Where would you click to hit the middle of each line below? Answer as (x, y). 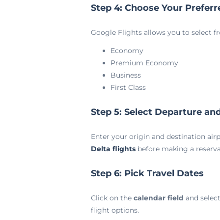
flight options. (115, 210)
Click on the (112, 198)
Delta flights (113, 149)
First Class (128, 87)
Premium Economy (144, 63)
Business (125, 75)
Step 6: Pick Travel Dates (147, 173)
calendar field (158, 198)
